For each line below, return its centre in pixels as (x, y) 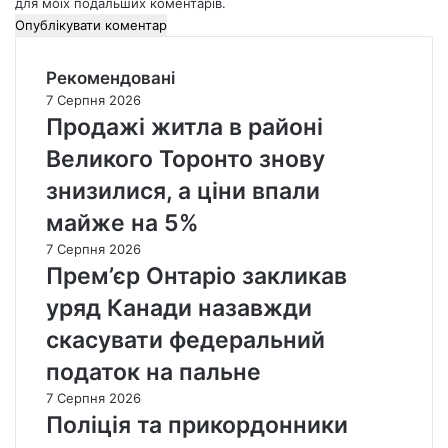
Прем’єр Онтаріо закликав (196, 275)
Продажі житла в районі (184, 126)
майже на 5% (122, 222)
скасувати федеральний (185, 339)
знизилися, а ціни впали (183, 190)
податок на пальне (153, 371)
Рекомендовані (110, 77)
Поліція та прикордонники (197, 424)
